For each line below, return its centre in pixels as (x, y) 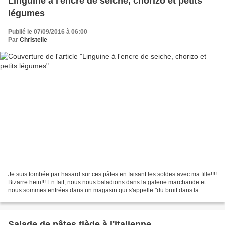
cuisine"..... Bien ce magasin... (48, 198)
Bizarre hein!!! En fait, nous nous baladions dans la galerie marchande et (107, 182)
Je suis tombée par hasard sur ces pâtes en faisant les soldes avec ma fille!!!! (113, 174)
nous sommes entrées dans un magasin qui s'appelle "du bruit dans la (103, 190)
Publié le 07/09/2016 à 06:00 (48, 32)
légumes (26, 13)
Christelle (33, 40)
